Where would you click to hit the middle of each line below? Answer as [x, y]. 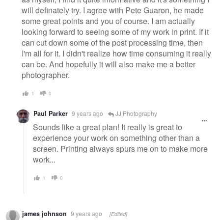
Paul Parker [51, 113]
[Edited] [118, 214]
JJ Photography [136, 113]
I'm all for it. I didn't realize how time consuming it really [116, 54]
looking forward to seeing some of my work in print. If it [115, 32]
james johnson [44, 213]
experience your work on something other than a [116, 138]
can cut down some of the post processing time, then [112, 43]
